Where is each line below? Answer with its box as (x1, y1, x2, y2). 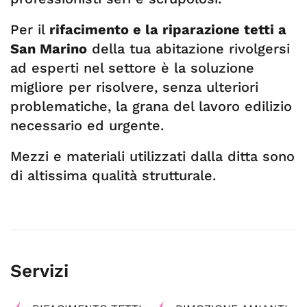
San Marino (10, 40, 87, 57)
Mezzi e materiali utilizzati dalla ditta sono (10, 148, 295, 164)
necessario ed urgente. (10, 117, 164, 134)
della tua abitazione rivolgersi (87, 40, 290, 57)
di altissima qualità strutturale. (10, 167, 216, 184)
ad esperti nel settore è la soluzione (10, 60, 254, 76)
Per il (10, 21, 49, 38)
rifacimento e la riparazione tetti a (49, 21, 286, 38)
